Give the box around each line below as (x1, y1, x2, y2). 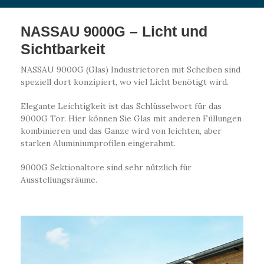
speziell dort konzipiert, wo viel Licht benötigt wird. (21, 76, 229, 87)
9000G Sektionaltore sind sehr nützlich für (21, 161, 192, 173)
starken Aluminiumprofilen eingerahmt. (21, 137, 176, 148)
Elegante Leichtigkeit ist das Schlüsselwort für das (21, 100, 222, 111)
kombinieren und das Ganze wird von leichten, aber (21, 125, 222, 136)
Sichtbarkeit (21, 40, 105, 57)
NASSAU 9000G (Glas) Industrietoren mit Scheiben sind (21, 64, 240, 75)
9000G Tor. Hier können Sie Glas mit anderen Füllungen (21, 113, 242, 124)
